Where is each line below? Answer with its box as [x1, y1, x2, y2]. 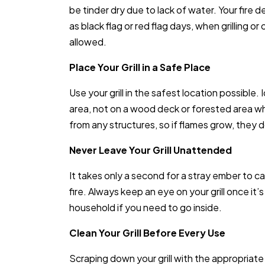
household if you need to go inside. [69, 201, 222, 214]
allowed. [69, 35, 106, 49]
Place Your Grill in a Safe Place [69, 61, 211, 74]
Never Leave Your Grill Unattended [69, 144, 232, 157]
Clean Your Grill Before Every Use [69, 227, 225, 240]
